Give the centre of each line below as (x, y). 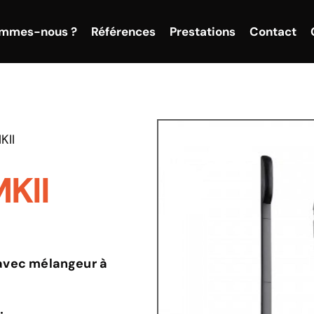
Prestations (203, 31)
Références (124, 31)
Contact (273, 31)
